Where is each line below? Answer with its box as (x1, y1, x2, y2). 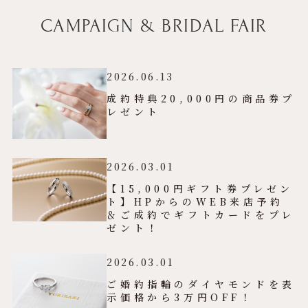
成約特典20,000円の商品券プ (107, 91, 296, 106)
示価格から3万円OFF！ (107, 290, 254, 305)
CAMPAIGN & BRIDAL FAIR (41, 15, 267, 37)
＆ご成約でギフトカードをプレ (107, 208, 295, 222)
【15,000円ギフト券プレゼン (107, 181, 294, 196)
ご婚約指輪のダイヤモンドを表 (107, 277, 296, 291)
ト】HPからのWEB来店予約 (107, 195, 284, 209)
